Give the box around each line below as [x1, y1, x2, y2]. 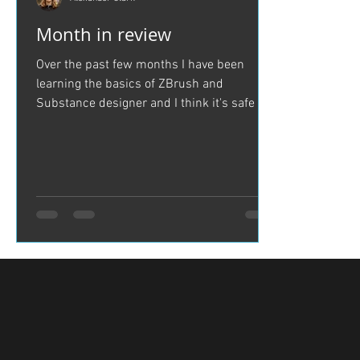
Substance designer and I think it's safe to [36, 96, 268, 112]
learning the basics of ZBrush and [36, 76, 223, 92]
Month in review [36, 22, 171, 46]
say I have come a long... [36, 115, 170, 131]
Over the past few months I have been [36, 57, 244, 73]
